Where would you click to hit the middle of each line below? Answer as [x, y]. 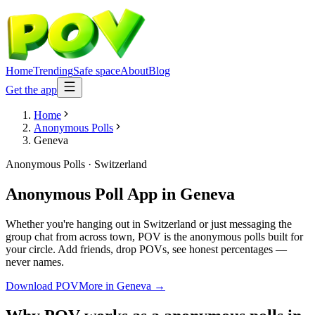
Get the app [31, 90]
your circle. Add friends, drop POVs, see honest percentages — [146, 249]
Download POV [42, 285]
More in [98, 285]
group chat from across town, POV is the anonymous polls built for [154, 236]
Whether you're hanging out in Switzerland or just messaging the [149, 224]
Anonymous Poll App [82, 194]
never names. [35, 262]
